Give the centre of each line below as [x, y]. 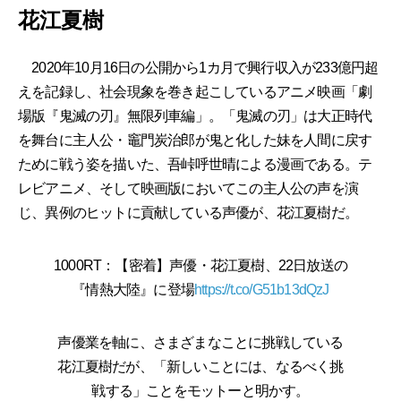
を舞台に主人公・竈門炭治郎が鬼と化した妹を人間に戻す [195, 140]
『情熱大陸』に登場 [133, 289]
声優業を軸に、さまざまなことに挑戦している [200, 342]
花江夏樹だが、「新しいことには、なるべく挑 [200, 366]
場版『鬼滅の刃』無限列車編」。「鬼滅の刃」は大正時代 [195, 115]
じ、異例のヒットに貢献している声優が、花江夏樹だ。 [188, 212]
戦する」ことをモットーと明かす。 [200, 390]
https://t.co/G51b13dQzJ [262, 289]
